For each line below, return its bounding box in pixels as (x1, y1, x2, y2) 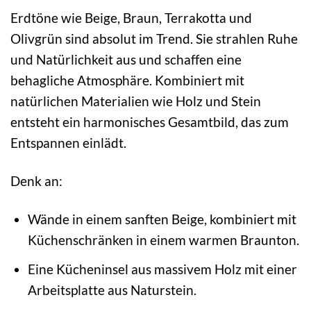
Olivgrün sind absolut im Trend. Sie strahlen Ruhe (10, 31, 298, 47)
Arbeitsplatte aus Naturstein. (27, 281, 196, 298)
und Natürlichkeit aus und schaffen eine (10, 51, 242, 68)
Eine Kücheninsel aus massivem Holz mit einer (27, 260, 297, 277)
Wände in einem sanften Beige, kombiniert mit (27, 211, 296, 228)
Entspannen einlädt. (10, 135, 126, 151)
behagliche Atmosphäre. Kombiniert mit (10, 72, 244, 89)
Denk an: (10, 173, 62, 190)
